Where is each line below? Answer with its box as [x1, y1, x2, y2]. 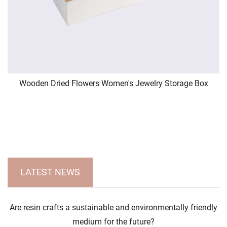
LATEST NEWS [20, 166, 80, 177]
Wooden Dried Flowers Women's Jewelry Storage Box [19, 79, 208, 89]
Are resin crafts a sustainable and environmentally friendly [10, 202, 217, 212]
